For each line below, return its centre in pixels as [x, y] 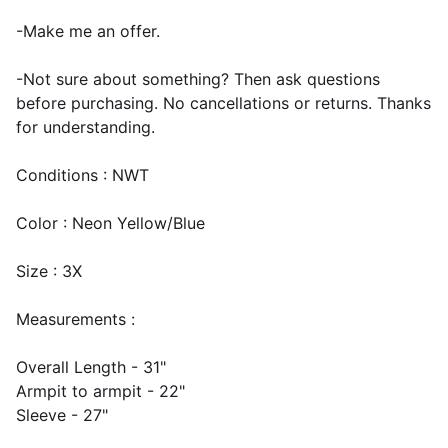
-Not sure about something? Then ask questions [198, 79]
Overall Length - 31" [91, 367]
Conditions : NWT [82, 175]
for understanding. [85, 127]
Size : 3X [49, 271]
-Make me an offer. [88, 31]
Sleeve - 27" [62, 415]
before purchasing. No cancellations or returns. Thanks [223, 103]
